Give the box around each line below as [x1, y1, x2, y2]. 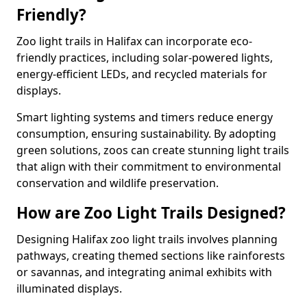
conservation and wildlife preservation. [16, 175, 219, 191]
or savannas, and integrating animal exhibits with [16, 265, 272, 280]
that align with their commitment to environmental [16, 159, 281, 174]
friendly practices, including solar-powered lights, [16, 50, 273, 65]
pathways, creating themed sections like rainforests [16, 248, 285, 263]
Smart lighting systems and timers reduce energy [16, 110, 273, 125]
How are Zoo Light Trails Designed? [16, 202, 286, 223]
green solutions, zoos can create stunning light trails [16, 143, 289, 158]
